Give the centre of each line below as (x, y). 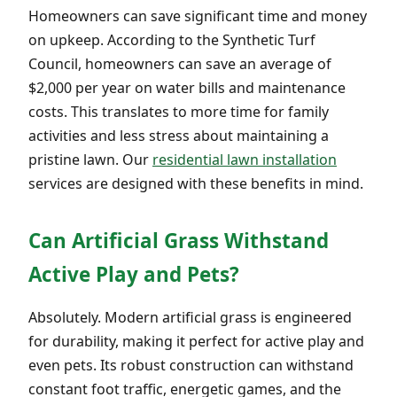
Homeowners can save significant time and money (198, 16)
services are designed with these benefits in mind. (196, 183)
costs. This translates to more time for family (179, 111)
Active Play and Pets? (134, 274)
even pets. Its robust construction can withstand (191, 365)
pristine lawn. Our (90, 159)
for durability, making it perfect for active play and (196, 341)
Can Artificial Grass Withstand (179, 240)
